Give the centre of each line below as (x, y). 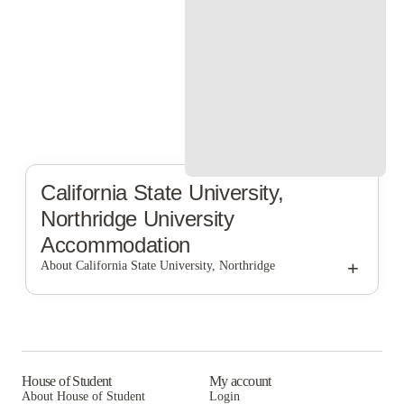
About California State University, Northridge (158, 266)
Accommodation (116, 245)
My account (240, 381)
